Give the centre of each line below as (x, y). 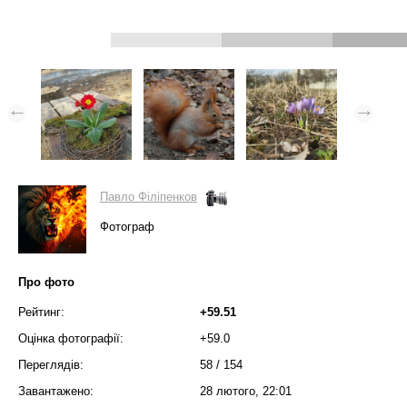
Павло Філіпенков (149, 197)
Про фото (46, 282)
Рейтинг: (41, 312)
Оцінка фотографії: (71, 338)
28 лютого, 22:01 (246, 391)
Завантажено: (56, 391)
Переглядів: (51, 365)
